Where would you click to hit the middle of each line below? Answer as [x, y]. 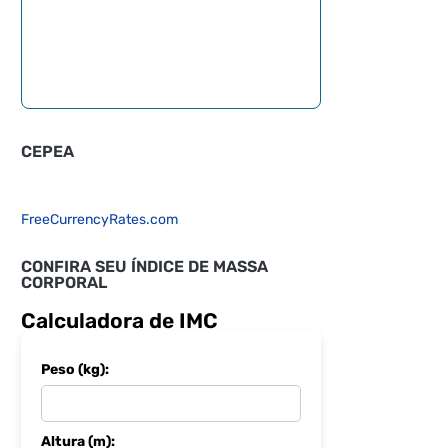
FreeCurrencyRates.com [99, 219]
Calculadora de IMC [119, 320]
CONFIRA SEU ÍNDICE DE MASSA [144, 266]
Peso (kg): [74, 369]
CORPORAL [63, 282]
